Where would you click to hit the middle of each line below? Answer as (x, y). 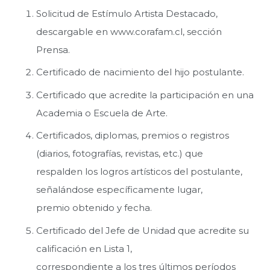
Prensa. (53, 49)
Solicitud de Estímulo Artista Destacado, (127, 13)
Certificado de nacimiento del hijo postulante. (140, 72)
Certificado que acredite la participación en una (145, 95)
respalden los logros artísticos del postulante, (139, 172)
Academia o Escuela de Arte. (102, 113)
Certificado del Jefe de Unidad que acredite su (143, 230)
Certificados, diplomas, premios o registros (133, 136)
